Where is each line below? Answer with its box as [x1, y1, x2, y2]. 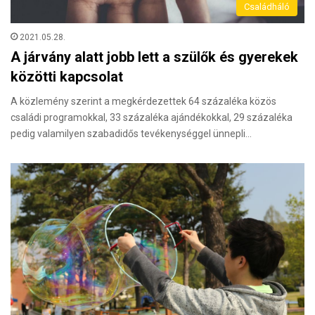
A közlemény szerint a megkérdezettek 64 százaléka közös [11, 96, 276, 107]
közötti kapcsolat [11, 68, 123, 85]
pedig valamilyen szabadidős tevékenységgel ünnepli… [11, 128, 252, 139]
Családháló [244, 1, 290, 12]
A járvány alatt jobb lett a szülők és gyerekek [11, 49, 298, 65]
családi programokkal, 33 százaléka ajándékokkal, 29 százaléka [11, 112, 292, 123]
